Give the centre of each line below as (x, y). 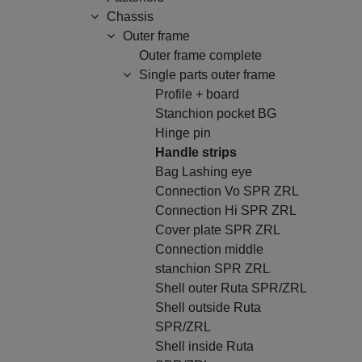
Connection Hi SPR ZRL (226, 210)
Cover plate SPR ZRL (218, 230)
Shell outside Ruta (208, 307)
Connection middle (209, 249)
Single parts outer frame (207, 75)
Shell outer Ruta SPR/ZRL (231, 288)
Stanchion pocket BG (216, 114)
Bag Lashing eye (204, 172)
